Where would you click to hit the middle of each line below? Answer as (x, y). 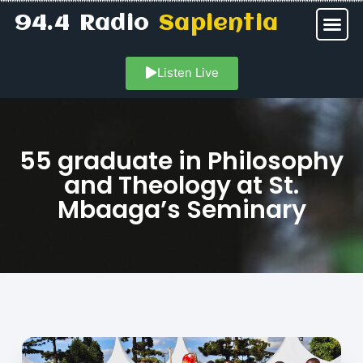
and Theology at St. (181, 186)
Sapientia (219, 24)
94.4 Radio (87, 24)
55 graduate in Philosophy (181, 162)
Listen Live (188, 73)
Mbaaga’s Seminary (181, 210)
